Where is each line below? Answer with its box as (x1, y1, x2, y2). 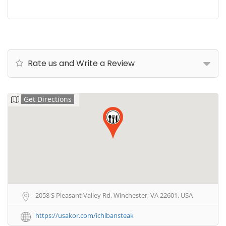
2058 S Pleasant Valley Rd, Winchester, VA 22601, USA (35, 191, 193, 200)
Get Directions (24, 94, 72, 104)
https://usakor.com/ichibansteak (35, 211, 134, 220)
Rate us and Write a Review (26, 58, 135, 69)
